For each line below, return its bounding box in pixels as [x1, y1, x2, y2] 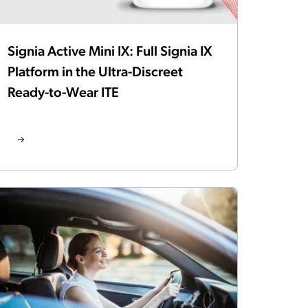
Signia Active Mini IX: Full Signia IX [8, 42, 212, 59]
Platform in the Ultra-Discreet [8, 63, 183, 80]
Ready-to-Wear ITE [8, 83, 122, 100]
